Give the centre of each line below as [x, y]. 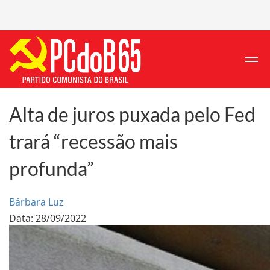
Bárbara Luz [36, 202]
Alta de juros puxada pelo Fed [132, 115]
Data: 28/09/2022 [48, 218]
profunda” [52, 169]
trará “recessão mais [93, 142]
